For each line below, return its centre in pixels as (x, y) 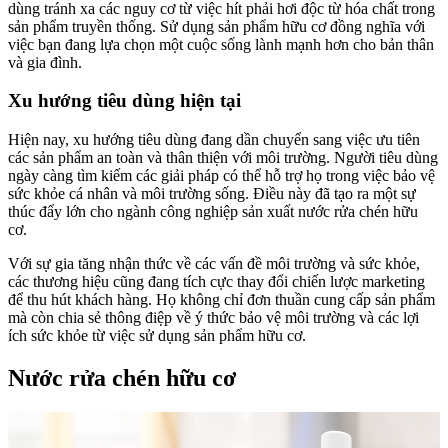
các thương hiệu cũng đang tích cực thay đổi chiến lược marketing (216, 281)
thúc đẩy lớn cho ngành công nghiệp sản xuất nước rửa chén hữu (213, 211)
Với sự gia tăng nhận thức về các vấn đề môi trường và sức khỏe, (214, 263)
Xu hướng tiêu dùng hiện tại (124, 101)
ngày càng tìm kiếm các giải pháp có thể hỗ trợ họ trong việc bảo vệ (221, 175)
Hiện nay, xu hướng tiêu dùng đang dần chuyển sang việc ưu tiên (214, 139)
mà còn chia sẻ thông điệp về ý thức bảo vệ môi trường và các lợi (213, 317)
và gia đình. (45, 62)
